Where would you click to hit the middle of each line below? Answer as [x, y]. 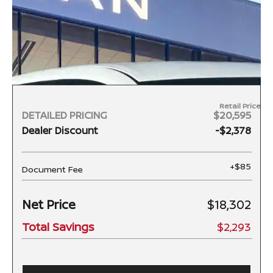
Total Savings [58, 227]
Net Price [49, 205]
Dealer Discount [60, 131]
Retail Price [240, 106]
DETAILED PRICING [65, 115]
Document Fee [52, 169]
